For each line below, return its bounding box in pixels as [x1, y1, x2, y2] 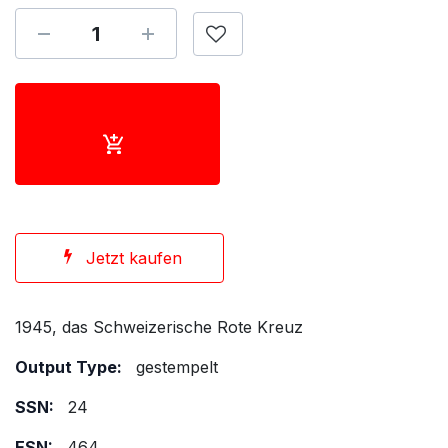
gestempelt [136, 357, 218, 377]
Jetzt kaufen [85, 248, 182, 268]
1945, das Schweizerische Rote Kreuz [15, 317, 303, 337]
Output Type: [15, 357, 122, 377]
